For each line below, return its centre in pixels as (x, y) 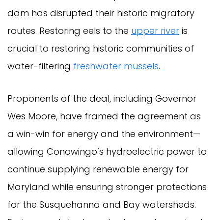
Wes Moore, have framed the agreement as (104, 116)
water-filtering (40, 66)
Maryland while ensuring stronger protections (107, 187)
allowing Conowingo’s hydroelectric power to (107, 152)
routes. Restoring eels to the (69, 31)
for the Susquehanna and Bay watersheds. (102, 205)
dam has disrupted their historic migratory (101, 13)
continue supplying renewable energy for (98, 169)
